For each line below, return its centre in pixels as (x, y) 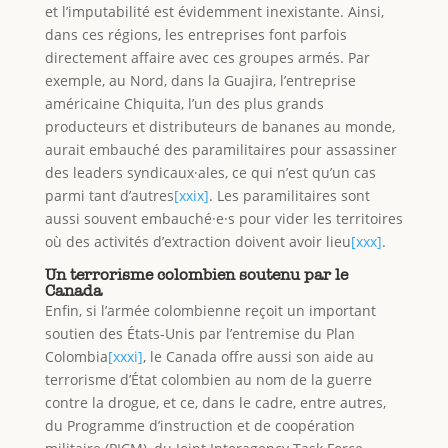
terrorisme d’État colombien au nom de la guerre (208, 379)
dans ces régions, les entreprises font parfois (195, 34)
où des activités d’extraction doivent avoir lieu (197, 241)
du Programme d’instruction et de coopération (199, 425)
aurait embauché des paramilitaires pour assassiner (220, 149)
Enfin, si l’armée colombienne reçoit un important (210, 310)
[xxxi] (125, 356)
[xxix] (191, 195)
